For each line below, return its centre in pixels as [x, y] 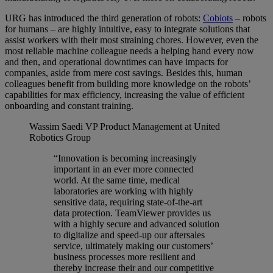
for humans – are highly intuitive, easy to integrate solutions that [127, 29]
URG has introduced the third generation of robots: [104, 18]
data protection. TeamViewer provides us [132, 213]
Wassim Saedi [56, 127]
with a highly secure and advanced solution [136, 224]
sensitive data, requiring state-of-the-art [128, 202]
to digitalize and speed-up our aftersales [129, 235]
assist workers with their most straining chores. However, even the [132, 40]
